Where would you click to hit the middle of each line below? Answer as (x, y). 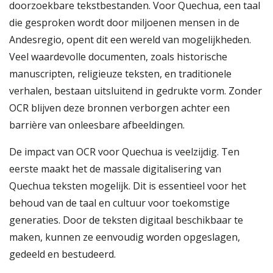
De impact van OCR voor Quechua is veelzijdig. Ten (124, 152)
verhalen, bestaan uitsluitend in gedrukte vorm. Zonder (136, 91)
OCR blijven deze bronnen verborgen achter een (119, 108)
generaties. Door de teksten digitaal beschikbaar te (126, 220)
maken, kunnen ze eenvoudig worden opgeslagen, (125, 237)
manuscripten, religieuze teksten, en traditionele (120, 74)
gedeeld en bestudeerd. (62, 254)
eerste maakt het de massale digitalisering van (115, 169)
